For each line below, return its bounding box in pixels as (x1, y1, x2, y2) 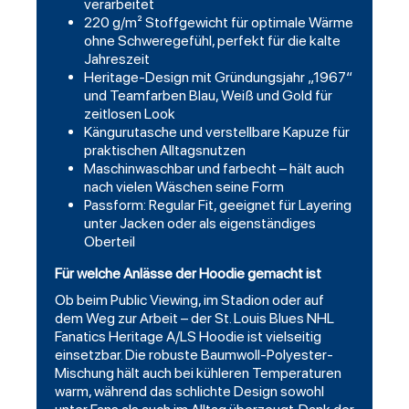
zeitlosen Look (84, 105, 175, 123)
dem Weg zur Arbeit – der (55, 309, 215, 328)
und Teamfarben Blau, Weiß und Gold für (84, 87, 332, 105)
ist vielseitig (245, 328, 321, 346)
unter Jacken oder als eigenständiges (84, 215, 316, 233)
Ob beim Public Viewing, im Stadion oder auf (55, 291, 324, 309)
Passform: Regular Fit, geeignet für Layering (84, 196, 351, 215)
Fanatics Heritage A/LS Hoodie (55, 328, 245, 346)
